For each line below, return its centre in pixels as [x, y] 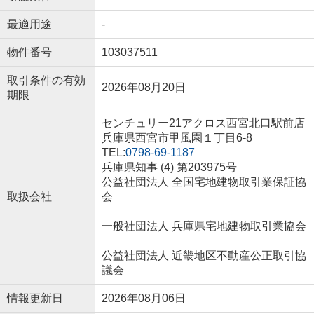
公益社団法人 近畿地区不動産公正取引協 [204, 255]
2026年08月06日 [143, 298]
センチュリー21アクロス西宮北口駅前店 [203, 123]
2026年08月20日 [143, 87]
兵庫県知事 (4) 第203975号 [169, 167]
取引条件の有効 [46, 80]
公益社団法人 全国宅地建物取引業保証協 [204, 182]
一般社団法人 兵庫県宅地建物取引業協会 [204, 226]
